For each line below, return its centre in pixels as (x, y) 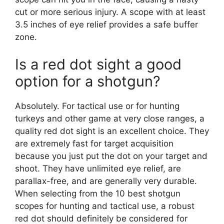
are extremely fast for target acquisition (94, 144)
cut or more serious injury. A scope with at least (110, 12)
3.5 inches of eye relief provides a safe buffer (106, 24)
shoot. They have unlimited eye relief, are (98, 169)
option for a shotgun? (88, 81)
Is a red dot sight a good (98, 64)
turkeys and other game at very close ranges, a (110, 119)
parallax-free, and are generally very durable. (106, 181)
